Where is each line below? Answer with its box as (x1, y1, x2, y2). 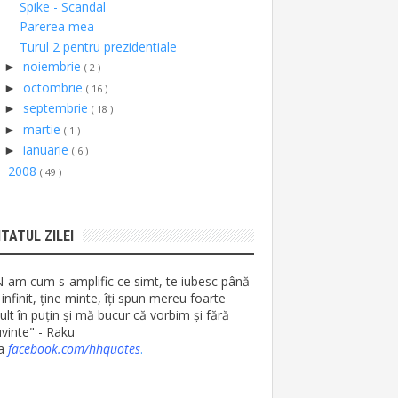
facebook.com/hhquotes (7, 340, 140, 357)
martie (22, 120, 64, 138)
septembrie (22, 99, 92, 116)
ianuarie (22, 141, 72, 158)
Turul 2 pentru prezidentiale (19, 37, 177, 55)
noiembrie (22, 58, 84, 75)
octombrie (22, 78, 86, 96)
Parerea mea (19, 18, 94, 35)
